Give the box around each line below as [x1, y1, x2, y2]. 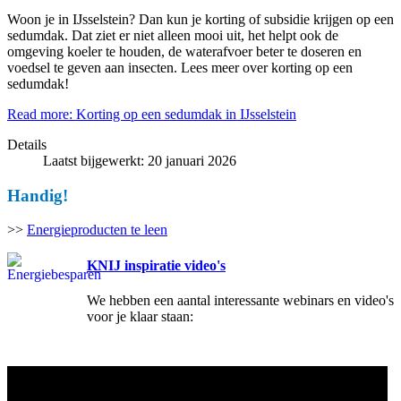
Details [7, 137, 47, 152]
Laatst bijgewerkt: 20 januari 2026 [43, 153, 236, 168]
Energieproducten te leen [27, 222, 167, 238]
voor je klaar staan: [87, 308, 193, 324]
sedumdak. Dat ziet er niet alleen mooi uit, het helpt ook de [7, 28, 338, 43]
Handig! [7, 185, 73, 205]
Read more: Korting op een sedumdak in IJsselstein [7, 107, 296, 122]
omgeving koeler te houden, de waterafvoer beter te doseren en [7, 44, 362, 59]
